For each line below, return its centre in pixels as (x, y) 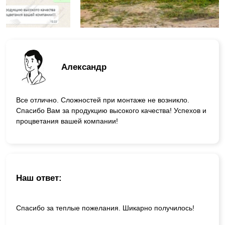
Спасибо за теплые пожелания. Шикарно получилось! (105, 208)
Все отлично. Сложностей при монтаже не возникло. (103, 100)
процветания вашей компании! (67, 121)
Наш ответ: (39, 178)
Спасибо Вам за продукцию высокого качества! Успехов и (111, 110)
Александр (84, 67)
